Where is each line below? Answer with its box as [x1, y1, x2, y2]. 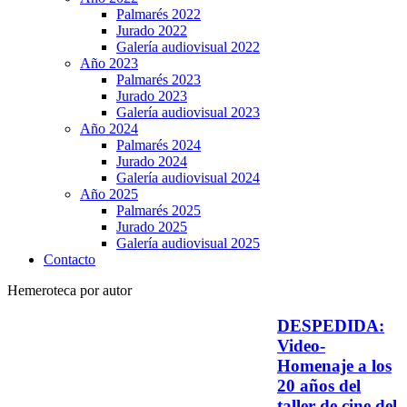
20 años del [277, 375, 361, 395]
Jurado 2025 [116, 218, 187, 234]
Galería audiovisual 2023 [116, 104, 260, 120]
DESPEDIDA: [277, 315, 384, 335]
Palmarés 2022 [116, 5, 201, 22]
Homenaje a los [277, 355, 392, 375]
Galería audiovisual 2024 [116, 169, 260, 185]
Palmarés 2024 [116, 136, 201, 153]
